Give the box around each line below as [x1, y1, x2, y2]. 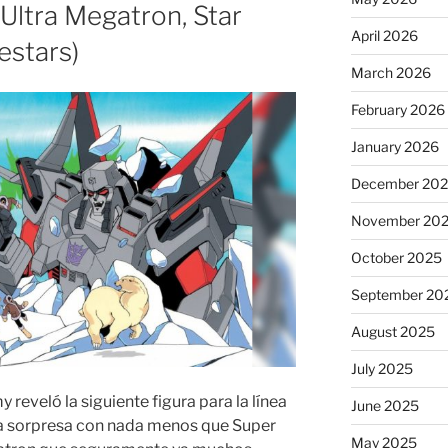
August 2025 [350, 322, 435, 340]
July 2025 [350, 359, 413, 377]
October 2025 [350, 248, 442, 266]
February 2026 [350, 100, 445, 118]
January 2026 [350, 137, 439, 155]
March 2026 [350, 63, 431, 81]
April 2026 [350, 26, 418, 44]
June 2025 [350, 396, 419, 414]
